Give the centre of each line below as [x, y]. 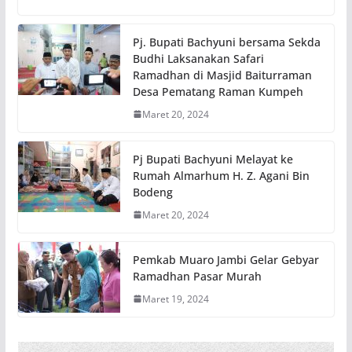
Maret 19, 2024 [175, 299]
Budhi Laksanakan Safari [198, 58]
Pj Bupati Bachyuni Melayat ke [213, 159]
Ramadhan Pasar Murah [197, 276]
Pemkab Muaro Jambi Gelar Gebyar [225, 259]
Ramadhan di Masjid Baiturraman [222, 75]
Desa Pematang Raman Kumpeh [218, 91]
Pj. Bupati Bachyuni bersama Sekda [226, 42]
